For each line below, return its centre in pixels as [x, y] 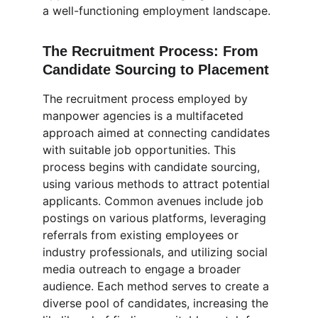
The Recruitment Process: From [153, 51]
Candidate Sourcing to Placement [156, 70]
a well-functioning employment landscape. [157, 11]
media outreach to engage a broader [143, 269]
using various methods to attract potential [158, 184]
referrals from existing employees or [142, 235]
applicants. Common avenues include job [155, 201]
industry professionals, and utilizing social [157, 252]
